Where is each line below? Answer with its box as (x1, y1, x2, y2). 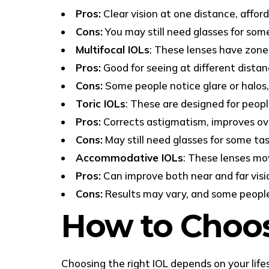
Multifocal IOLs (76, 43, 150, 56)
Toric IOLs (76, 97, 125, 110)
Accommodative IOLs (76, 151, 183, 164)
